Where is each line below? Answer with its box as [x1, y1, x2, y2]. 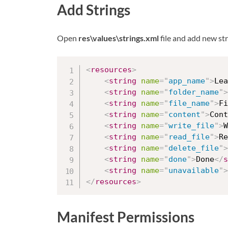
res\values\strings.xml [78, 33, 159, 43]
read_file [168, 132, 210, 142]
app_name [168, 76, 205, 86]
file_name [168, 99, 210, 108]
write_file [168, 121, 214, 131]
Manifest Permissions [57, 208, 194, 226]
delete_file [168, 144, 219, 153]
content [168, 110, 201, 120]
